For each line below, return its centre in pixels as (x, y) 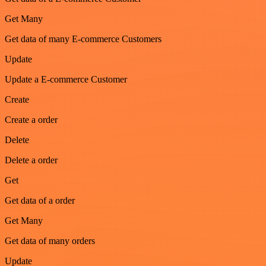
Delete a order (31, 160)
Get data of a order (40, 200)
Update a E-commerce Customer (66, 79)
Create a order (31, 120)
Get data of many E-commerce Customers (83, 39)
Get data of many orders (50, 241)
